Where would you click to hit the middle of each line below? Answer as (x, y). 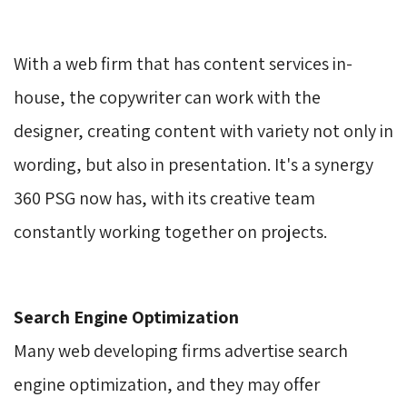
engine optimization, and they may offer (167, 384)
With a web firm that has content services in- (183, 63)
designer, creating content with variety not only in (203, 130)
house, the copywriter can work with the (167, 97)
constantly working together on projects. (170, 231)
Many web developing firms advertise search (181, 350)
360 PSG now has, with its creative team (164, 198)
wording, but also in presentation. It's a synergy (194, 164)
